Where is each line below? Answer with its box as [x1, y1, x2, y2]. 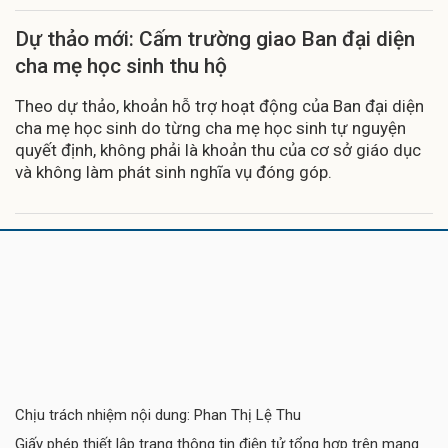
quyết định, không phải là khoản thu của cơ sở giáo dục [15, 139, 421, 160]
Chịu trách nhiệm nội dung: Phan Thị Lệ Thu [15, 405, 301, 424]
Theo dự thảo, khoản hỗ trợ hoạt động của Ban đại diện [15, 95, 424, 116]
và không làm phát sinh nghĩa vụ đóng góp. [15, 161, 332, 182]
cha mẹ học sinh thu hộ [15, 53, 227, 78]
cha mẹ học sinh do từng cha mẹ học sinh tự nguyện [15, 117, 406, 138]
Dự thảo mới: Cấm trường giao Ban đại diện [15, 26, 415, 51]
